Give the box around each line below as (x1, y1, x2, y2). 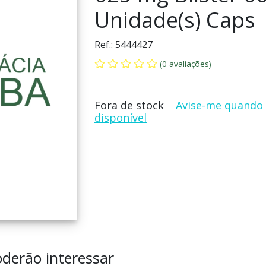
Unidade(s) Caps (94, 5, 255, 34)
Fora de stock (94, 98, 167, 112)
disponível (94, 110, 147, 125)
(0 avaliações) (160, 58, 211, 69)
